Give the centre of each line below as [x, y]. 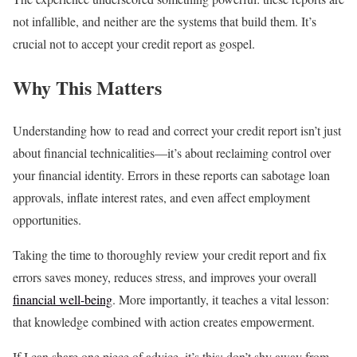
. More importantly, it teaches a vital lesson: [221, 300]
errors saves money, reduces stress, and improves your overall [165, 277]
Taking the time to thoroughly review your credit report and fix [170, 255]
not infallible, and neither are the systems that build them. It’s [165, 21]
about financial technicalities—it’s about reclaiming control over [172, 153]
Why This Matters [87, 87]
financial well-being [63, 300]
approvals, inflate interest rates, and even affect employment [161, 198]
